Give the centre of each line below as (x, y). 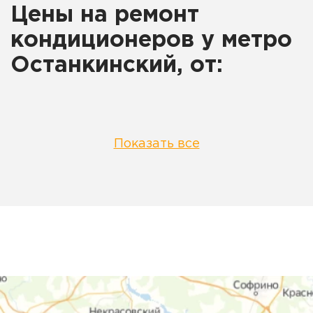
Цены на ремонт (105, 16)
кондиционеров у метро (151, 41)
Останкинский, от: (117, 66)
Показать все (156, 144)
